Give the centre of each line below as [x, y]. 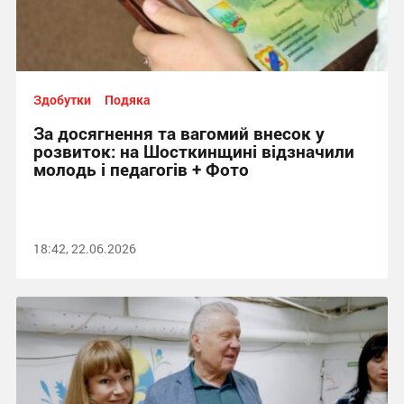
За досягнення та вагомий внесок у [179, 133]
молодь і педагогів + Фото [141, 169]
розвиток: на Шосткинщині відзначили [193, 151]
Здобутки [62, 100]
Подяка [127, 100]
